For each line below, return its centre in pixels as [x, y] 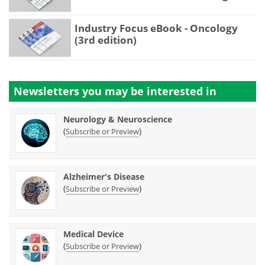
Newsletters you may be [80, 91]
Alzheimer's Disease [104, 177]
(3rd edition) [106, 40]
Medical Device [93, 234]
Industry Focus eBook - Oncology [156, 28]
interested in [182, 91]
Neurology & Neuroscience [118, 119]
